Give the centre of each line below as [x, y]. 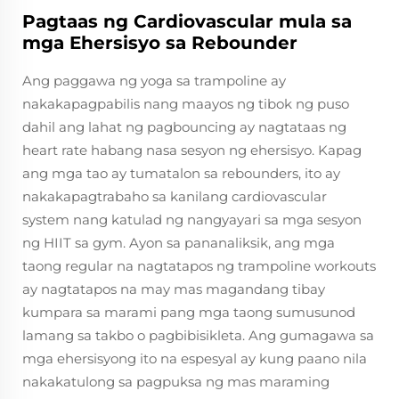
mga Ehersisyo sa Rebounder [160, 43]
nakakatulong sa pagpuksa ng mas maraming [176, 382]
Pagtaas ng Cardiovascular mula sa [187, 21]
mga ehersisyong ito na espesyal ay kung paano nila [195, 358]
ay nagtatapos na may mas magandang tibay [174, 289]
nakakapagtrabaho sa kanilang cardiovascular [175, 196]
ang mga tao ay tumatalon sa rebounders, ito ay [181, 173]
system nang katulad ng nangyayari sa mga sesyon [192, 220]
